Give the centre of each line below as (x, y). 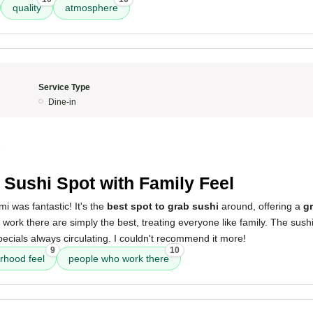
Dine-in (62, 102)
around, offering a (261, 206)
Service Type (64, 87)
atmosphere (92, 8)
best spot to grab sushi (163, 206)
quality (27, 8)
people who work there (119, 259)
